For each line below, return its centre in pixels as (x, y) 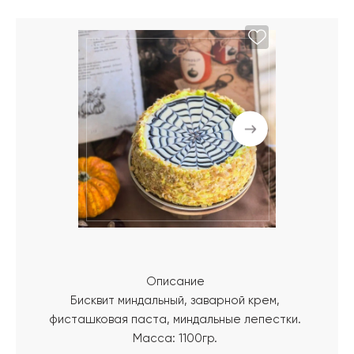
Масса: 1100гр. (175, 339)
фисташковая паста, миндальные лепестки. (175, 320)
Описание (175, 282)
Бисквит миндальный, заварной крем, (175, 301)
